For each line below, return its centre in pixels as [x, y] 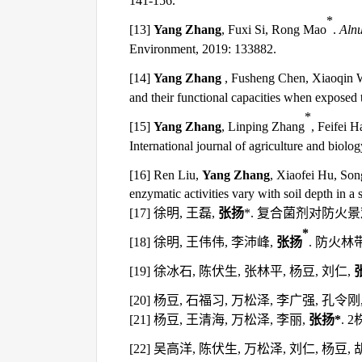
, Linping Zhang [263, 126]
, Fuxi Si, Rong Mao [274, 30]
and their [153, 97]
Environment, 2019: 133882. [203, 49]
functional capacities [229, 97]
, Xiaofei [292, 175]
